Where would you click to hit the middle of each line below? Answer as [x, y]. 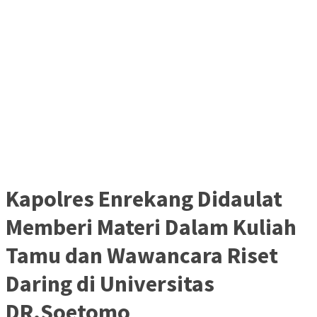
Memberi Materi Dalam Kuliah [151, 227]
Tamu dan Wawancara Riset [142, 255]
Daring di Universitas [110, 283]
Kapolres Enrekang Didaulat [144, 198]
